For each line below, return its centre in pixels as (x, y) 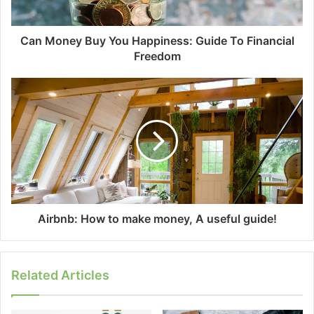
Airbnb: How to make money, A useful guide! (157, 219)
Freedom (157, 56)
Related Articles (60, 275)
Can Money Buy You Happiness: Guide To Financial (157, 41)
